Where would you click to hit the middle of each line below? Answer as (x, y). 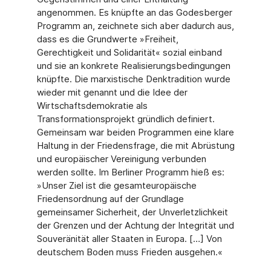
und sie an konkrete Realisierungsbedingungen (133, 66)
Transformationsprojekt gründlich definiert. (126, 119)
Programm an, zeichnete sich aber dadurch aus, (135, 26)
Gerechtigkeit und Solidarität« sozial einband (129, 52)
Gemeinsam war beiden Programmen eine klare (135, 132)
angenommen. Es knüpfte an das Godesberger (134, 12)
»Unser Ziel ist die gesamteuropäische (116, 185)
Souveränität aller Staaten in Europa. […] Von (129, 239)
